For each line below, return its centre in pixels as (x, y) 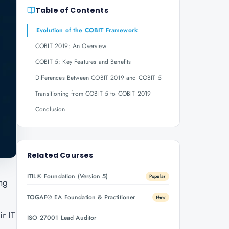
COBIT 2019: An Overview (71, 46)
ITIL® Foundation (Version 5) (68, 176)
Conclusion (50, 109)
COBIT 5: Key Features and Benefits (83, 62)
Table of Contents (72, 10)
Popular (157, 176)
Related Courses (60, 155)
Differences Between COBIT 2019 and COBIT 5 (98, 78)
